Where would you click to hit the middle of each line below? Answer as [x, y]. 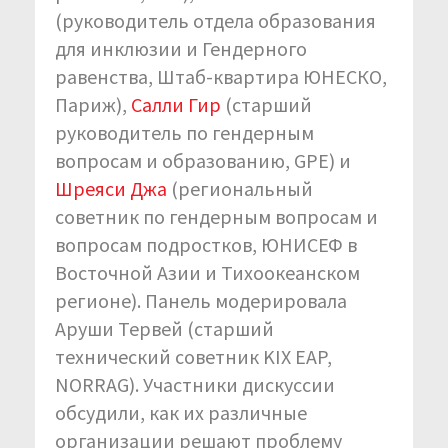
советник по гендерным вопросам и [216, 216]
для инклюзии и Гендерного [181, 48]
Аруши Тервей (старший [164, 328]
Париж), [93, 104]
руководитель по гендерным [184, 132]
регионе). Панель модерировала [201, 300]
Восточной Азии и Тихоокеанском [207, 272]
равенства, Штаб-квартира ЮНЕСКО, [221, 76]
